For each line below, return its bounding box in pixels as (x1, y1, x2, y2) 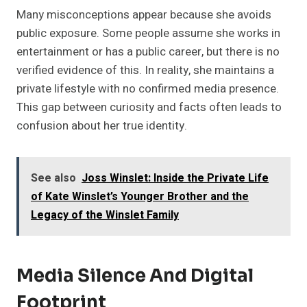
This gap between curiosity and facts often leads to (16, 99, 282, 116)
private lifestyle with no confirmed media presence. (16, 80, 279, 98)
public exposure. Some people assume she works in (16, 25, 280, 42)
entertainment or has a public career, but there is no (16, 43, 280, 61)
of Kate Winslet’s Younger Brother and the (31, 188, 249, 206)
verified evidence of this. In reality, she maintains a (16, 62, 274, 79)
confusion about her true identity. (16, 117, 187, 135)
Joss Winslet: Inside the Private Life (82, 170, 269, 187)
